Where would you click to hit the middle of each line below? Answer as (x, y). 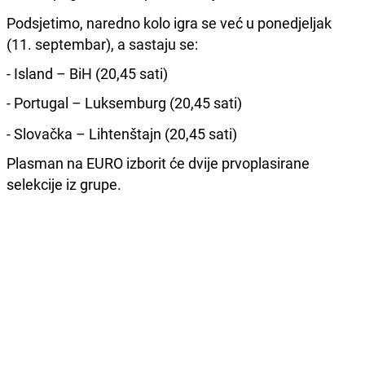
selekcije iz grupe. (64, 185)
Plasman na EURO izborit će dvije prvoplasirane (158, 163)
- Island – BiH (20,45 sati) (87, 74)
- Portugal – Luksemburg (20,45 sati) (124, 103)
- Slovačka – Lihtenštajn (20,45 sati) (122, 134)
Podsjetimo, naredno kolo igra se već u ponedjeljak (169, 23)
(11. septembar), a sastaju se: (102, 44)
